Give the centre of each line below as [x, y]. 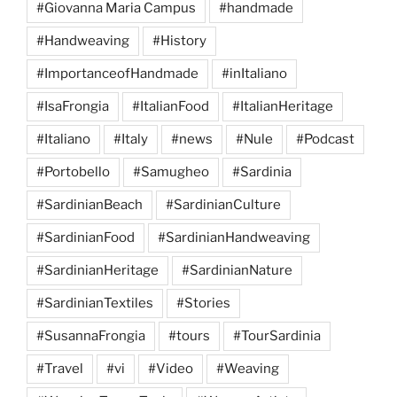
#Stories [203, 303]
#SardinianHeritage [97, 270]
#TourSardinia [277, 335]
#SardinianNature [237, 270]
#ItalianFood [171, 106]
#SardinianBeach [90, 204]
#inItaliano [254, 73]
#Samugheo [171, 171]
